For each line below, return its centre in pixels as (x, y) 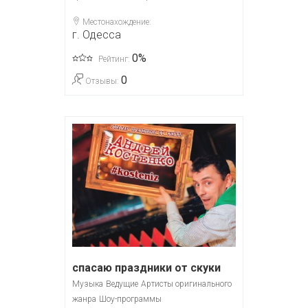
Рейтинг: (114, 59)
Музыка (88, 284)
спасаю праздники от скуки (146, 267)
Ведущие (122, 284)
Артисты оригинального (186, 284)
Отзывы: (102, 81)
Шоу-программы (130, 299)
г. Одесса (97, 35)
